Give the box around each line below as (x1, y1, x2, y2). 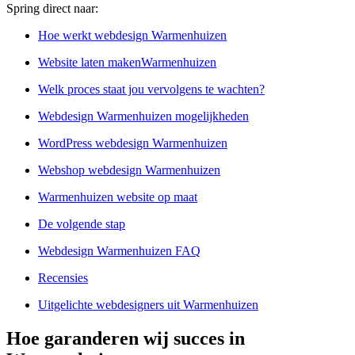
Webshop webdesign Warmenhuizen (38, 163, 220, 177)
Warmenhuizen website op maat (38, 190, 197, 204)
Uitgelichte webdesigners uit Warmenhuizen (38, 298, 258, 312)
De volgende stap (38, 217, 125, 231)
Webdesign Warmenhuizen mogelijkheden (38, 109, 249, 124)
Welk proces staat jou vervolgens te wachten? (38, 82, 265, 97)
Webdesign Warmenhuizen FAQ (38, 244, 200, 258)
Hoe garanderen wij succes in (6, 328, 245, 349)
